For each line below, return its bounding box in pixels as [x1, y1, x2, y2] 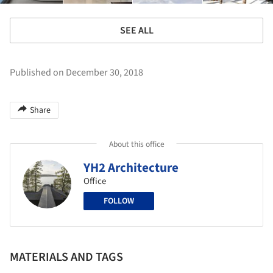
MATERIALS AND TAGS [10, 248, 123, 266]
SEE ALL [119, 23, 154, 37]
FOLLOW [104, 194, 134, 207]
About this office [108, 138, 165, 150]
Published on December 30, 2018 [10, 65, 143, 79]
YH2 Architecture [83, 158, 179, 177]
